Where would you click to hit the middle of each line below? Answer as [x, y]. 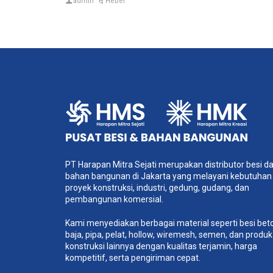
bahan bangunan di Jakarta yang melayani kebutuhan [168, 176]
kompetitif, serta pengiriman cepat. [133, 257]
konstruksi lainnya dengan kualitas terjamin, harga [161, 246]
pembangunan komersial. [114, 199]
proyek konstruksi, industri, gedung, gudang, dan [157, 187]
